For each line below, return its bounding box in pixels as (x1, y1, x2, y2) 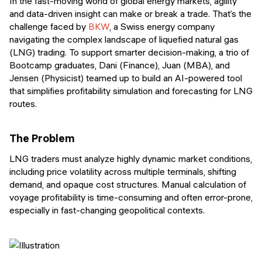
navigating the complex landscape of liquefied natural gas (9, 33, 239, 45)
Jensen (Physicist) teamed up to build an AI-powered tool (9, 71, 242, 84)
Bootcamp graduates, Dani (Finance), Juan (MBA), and (9, 58, 230, 71)
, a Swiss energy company (109, 20, 215, 32)
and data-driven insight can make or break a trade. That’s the (9, 7, 251, 19)
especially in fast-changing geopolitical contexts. (9, 204, 207, 216)
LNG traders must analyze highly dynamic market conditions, (9, 153, 252, 165)
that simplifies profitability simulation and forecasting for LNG (9, 84, 253, 96)
